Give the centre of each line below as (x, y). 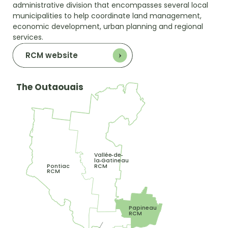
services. (28, 37)
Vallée (103, 155)
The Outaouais (50, 87)
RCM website (52, 55)
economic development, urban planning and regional (108, 26)
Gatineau (115, 160)
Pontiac (59, 166)
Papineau (142, 208)
